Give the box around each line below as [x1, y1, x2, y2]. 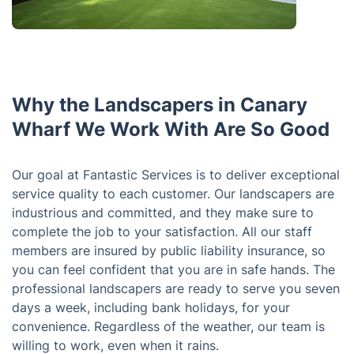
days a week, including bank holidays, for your [12, 299, 290, 315]
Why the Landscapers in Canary [12, 93, 307, 116]
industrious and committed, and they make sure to [12, 205, 314, 220]
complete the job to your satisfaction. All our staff [12, 224, 312, 239]
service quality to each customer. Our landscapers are [12, 186, 334, 201]
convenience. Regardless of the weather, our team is [12, 318, 325, 334]
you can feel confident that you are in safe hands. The [12, 262, 335, 277]
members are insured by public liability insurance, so [12, 243, 326, 258]
